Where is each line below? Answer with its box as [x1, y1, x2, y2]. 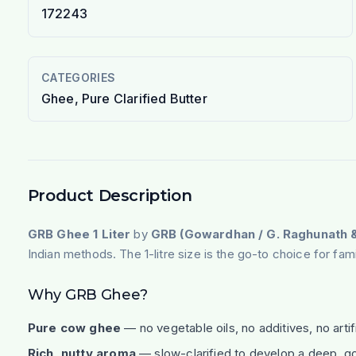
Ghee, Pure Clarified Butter [41, 90, 207, 106]
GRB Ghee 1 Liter [27, 226, 131, 242]
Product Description [27, 185, 192, 205]
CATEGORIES [41, 70, 116, 84]
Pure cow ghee [27, 319, 122, 335]
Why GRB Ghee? [27, 285, 148, 304]
